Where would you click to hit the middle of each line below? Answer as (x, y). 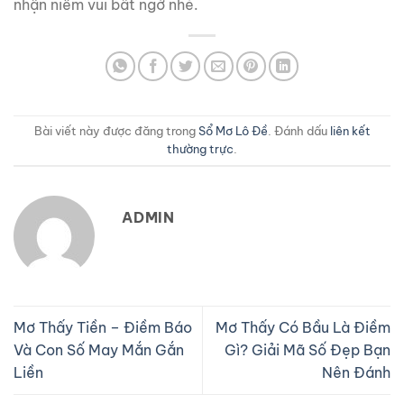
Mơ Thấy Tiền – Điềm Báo (103, 327)
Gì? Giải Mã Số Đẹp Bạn (308, 349)
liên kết (350, 130)
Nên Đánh (356, 372)
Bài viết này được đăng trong (116, 130)
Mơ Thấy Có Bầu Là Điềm (303, 327)
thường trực (200, 148)
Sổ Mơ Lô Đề (233, 130)
